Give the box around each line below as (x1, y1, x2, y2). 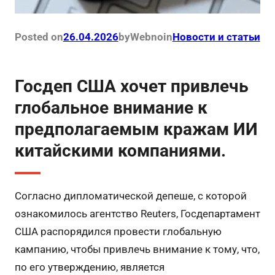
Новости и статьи (172, 31, 260, 44)
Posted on (14, 31, 63, 44)
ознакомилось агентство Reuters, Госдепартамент (14, 207, 260, 220)
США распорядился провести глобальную (14, 225, 222, 238)
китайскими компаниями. (14, 141, 226, 161)
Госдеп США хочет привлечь (14, 76, 249, 97)
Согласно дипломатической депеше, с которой (14, 190, 247, 203)
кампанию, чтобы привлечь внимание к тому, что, (14, 243, 260, 256)
